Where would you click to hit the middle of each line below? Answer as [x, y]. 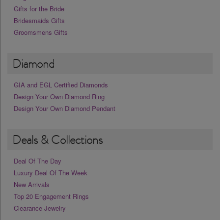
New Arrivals [32, 185]
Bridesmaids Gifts [39, 21]
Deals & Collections [57, 140]
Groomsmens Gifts [41, 32]
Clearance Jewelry [40, 208]
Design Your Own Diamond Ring [59, 97]
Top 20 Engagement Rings [51, 196]
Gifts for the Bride [39, 9]
